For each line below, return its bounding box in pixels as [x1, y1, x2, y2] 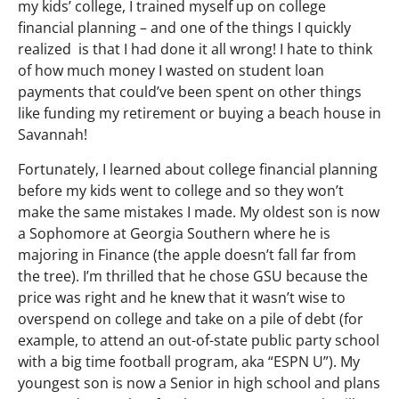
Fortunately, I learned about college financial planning [18, 159, 378, 179]
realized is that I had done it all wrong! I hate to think [18, 39, 372, 60]
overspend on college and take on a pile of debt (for [18, 308, 363, 329]
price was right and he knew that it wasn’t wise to [18, 287, 346, 307]
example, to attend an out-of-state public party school [18, 330, 379, 350]
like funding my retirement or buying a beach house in [18, 103, 381, 124]
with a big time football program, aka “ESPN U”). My [18, 351, 360, 371]
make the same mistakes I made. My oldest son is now [18, 201, 379, 222]
